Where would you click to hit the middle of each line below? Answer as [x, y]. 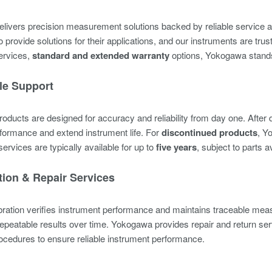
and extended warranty [120, 55]
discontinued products [209, 132]
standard [51, 55]
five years [176, 147]
